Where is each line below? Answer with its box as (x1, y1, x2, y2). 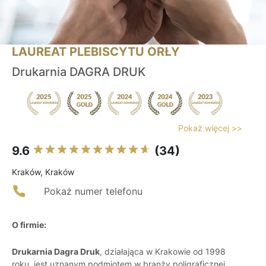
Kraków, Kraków (12, 167, 74, 178)
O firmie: (12, 220, 46, 230)
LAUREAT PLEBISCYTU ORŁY (12, 45, 179, 59)
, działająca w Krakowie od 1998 (100, 246, 226, 257)
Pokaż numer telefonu (44, 185, 142, 198)
